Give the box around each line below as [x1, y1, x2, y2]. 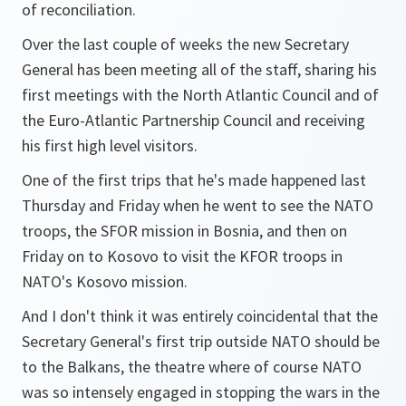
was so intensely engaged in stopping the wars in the [22, 382, 380, 402]
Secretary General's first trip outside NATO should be [22, 331, 380, 352]
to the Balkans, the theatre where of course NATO [22, 356, 362, 377]
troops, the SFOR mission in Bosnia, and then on [22, 220, 347, 241]
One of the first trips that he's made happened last [22, 169, 366, 190]
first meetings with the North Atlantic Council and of [22, 84, 379, 105]
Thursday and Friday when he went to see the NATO [22, 195, 373, 216]
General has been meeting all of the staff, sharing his [22, 59, 377, 80]
